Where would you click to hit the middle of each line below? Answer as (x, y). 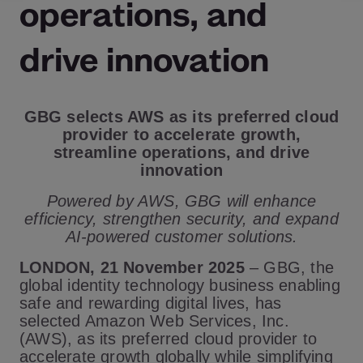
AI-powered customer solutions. (181, 237)
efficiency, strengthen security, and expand (181, 219)
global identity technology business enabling (180, 285)
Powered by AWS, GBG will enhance (181, 201)
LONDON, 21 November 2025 (132, 267)
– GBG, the (289, 267)
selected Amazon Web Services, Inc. (154, 321)
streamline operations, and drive (181, 152)
